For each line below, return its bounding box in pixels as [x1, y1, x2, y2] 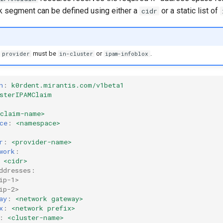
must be [31, 50, 58, 58]
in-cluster [59, 50, 94, 58]
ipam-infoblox [105, 50, 149, 58]
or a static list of [159, 6, 220, 16]
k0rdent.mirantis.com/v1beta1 [11, 81, 124, 90]
